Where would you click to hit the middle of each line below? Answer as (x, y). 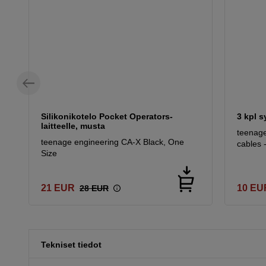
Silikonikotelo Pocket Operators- (107, 116)
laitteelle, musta (73, 126)
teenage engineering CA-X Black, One (113, 142)
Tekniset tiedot (71, 244)
